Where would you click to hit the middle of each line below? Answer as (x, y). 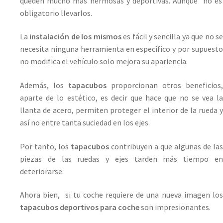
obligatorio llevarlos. (56, 13)
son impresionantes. (175, 207)
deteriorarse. (42, 171)
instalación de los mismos (75, 37)
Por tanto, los (45, 146)
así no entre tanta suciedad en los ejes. (85, 122)
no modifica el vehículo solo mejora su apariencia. (104, 61)
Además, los (44, 85)
